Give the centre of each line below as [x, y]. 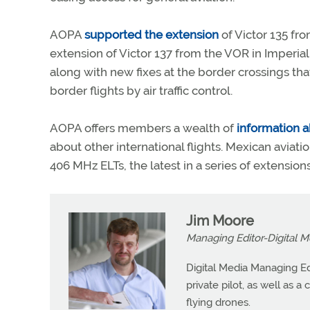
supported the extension [152, 35]
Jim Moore [220, 221]
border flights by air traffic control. [141, 91]
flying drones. [218, 302]
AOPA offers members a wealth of [143, 128]
